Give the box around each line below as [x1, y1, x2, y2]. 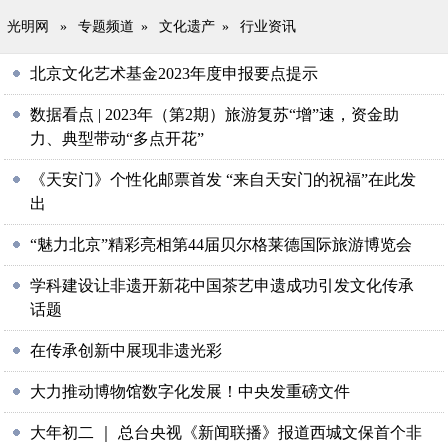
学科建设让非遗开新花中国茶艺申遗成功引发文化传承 [30, 277, 415, 294]
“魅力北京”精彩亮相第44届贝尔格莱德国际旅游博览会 [30, 236, 413, 253]
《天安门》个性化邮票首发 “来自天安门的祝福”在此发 [30, 171, 417, 188]
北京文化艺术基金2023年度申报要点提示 [30, 65, 319, 82]
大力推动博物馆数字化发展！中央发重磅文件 [30, 383, 351, 400]
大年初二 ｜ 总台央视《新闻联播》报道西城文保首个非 [30, 424, 423, 441]
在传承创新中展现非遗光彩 [30, 342, 223, 359]
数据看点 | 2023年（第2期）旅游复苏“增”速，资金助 [30, 106, 400, 123]
